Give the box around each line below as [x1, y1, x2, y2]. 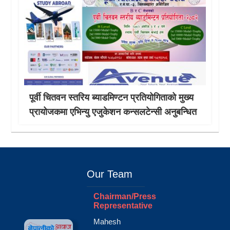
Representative [93, 201, 153, 210]
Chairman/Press [93, 191, 157, 201]
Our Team [87, 168, 133, 180]
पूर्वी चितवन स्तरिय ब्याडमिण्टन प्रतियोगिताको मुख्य [29, 92, 194, 103]
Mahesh [93, 217, 121, 226]
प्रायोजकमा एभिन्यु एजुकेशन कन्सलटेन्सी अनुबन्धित [29, 106, 197, 117]
